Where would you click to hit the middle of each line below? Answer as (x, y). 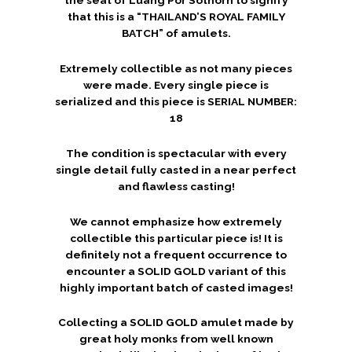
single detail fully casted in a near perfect (176, 169)
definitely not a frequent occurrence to (176, 254)
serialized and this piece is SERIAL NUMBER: (176, 101)
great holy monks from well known (176, 339)
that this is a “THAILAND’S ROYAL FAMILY (176, 16)
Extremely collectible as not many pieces (176, 68)
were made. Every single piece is (176, 84)
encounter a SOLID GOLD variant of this (176, 271)
